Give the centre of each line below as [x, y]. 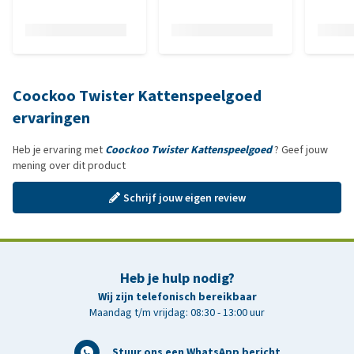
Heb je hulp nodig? [177, 278]
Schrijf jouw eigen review [184, 198]
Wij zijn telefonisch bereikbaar [177, 297]
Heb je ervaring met [59, 150]
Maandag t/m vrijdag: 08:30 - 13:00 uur [177, 313]
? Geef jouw [300, 150]
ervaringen [51, 118]
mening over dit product [69, 166]
